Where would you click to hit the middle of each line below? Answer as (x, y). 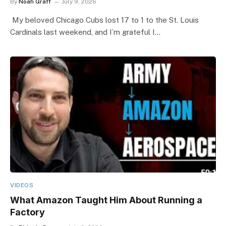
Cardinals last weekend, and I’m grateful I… (85, 32)
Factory (27, 212)
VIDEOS (22, 185)
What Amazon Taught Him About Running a (106, 200)
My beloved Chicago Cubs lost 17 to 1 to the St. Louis (104, 20)
